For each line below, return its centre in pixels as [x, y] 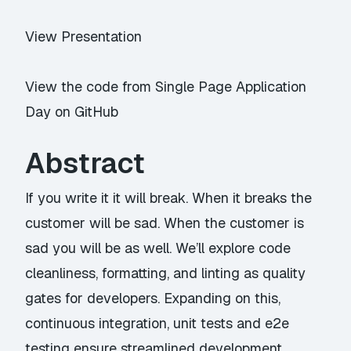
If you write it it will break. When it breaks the [169, 197]
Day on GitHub [72, 111]
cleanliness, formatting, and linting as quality [166, 273]
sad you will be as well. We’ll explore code [158, 248]
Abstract [85, 163]
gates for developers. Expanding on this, [153, 298]
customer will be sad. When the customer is [165, 223]
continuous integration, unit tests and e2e [157, 323]
